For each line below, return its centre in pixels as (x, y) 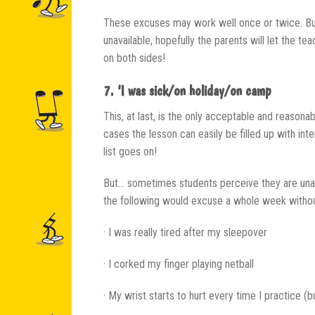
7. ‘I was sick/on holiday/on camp (187, 90)
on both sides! (134, 58)
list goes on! (130, 151)
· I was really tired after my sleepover (185, 232)
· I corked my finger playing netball (179, 264)
